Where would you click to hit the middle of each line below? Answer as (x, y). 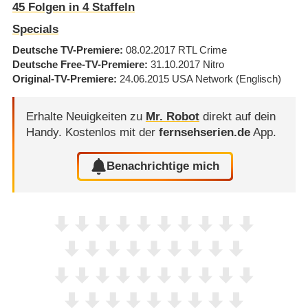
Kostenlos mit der (112, 132)
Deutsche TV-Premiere (66, 50)
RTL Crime (202, 50)
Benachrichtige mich (163, 166)
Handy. (45, 132)
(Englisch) (258, 79)
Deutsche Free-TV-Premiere (78, 65)
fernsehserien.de (204, 132)
